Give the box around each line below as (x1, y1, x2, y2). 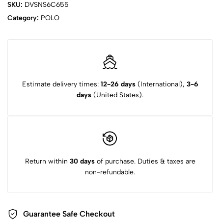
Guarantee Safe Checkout (23, 209, 115, 219)
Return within (25, 157, 70, 165)
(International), (135, 80, 187, 89)
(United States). (91, 91, 143, 100)
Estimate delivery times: (22, 80, 101, 89)
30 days (69, 157, 95, 165)
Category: (7, 14, 41, 22)
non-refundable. (85, 167, 135, 176)
